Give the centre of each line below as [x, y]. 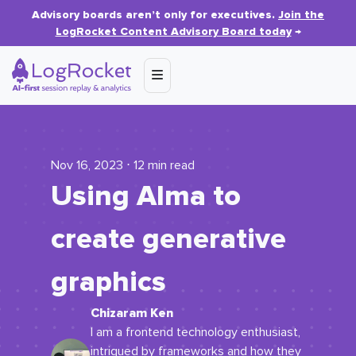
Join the [301, 15]
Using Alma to [146, 196]
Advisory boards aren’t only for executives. [155, 15]
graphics [108, 282]
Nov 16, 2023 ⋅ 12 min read [123, 165]
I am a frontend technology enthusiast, [195, 332]
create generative [168, 239]
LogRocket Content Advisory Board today [173, 31]
